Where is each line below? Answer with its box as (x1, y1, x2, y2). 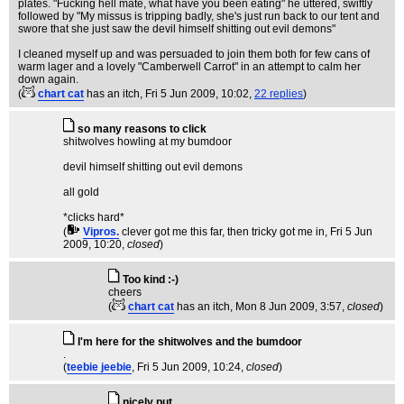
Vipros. (83, 225, 119, 238)
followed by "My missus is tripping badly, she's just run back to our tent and (18, 10, 380, 23)
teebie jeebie (67, 361, 132, 373)
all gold (63, 186, 99, 198)
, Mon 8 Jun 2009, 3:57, (230, 300, 347, 313)
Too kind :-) (123, 273, 179, 286)
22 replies (254, 87, 303, 100)
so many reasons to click (78, 123, 207, 135)
